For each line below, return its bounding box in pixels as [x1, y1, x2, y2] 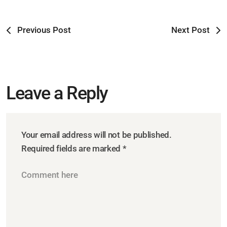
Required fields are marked [21, 143, 123, 154]
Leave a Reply [6, 83, 108, 104]
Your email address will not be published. [21, 130, 172, 140]
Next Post [171, 25, 210, 35]
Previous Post [17, 25, 71, 35]
